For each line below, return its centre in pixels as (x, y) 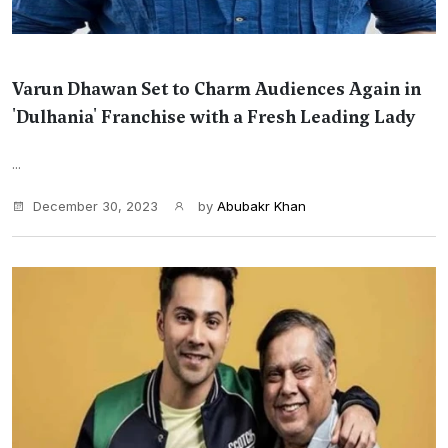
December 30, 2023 (95, 206)
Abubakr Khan (261, 206)
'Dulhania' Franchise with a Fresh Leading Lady (214, 117)
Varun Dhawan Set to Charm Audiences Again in (216, 89)
